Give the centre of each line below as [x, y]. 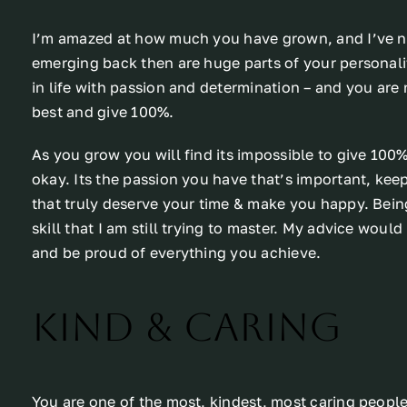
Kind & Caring [186, 328]
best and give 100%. [103, 112]
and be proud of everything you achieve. [176, 253]
